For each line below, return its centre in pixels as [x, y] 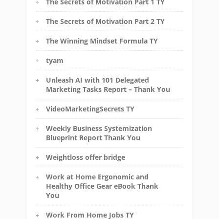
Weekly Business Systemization [99, 128]
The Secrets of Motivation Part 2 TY [105, 21]
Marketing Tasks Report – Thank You [108, 89]
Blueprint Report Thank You [93, 137]
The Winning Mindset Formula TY [102, 41]
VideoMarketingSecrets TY [90, 109]
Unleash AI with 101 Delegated [98, 80]
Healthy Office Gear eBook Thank [102, 186]
